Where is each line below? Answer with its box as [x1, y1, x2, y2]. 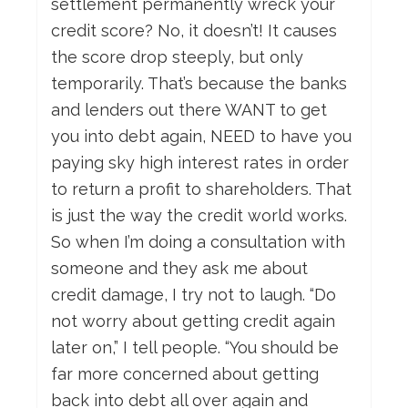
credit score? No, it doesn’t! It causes [51, 21, 337, 41]
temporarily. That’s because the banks [51, 74, 347, 94]
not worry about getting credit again [51, 311, 335, 331]
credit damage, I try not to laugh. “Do [51, 285, 336, 305]
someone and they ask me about [51, 259, 308, 279]
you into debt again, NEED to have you [51, 127, 352, 147]
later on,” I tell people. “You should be [51, 338, 339, 358]
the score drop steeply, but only [51, 47, 303, 67]
